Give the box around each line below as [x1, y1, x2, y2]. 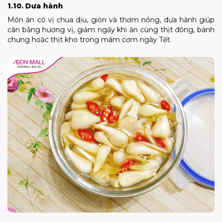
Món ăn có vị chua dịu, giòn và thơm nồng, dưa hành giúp [7, 15, 215, 24]
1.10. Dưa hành [7, 1, 63, 10]
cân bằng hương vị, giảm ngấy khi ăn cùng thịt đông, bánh [7, 25, 215, 34]
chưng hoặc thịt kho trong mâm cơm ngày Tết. [7, 35, 171, 44]
